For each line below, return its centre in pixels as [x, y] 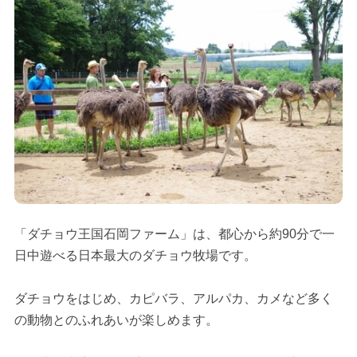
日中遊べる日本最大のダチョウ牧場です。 [135, 256]
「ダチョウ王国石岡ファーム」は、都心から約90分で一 [174, 234]
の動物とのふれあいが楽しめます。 [116, 320]
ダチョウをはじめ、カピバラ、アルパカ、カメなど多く [173, 299]
